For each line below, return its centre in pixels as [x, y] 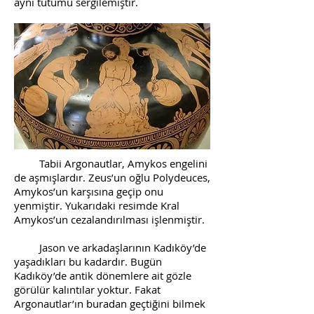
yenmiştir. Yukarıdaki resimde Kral [97, 205]
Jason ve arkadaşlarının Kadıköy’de [110, 247]
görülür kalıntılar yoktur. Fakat [87, 289]
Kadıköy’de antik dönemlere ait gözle [103, 275]
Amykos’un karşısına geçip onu [89, 191]
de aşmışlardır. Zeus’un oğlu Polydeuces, [112, 177]
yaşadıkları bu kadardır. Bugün [88, 261]
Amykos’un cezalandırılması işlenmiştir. [109, 219]
